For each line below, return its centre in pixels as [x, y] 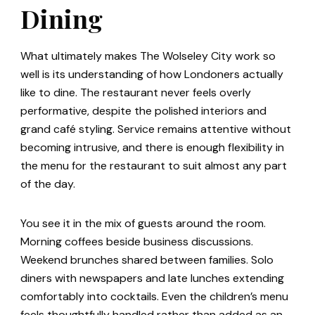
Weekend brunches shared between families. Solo [147, 260]
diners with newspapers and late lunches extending [152, 278]
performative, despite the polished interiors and [143, 111]
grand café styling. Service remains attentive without [156, 129]
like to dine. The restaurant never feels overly [136, 93]
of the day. [48, 184]
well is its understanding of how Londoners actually [152, 75]
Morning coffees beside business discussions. [137, 242]
